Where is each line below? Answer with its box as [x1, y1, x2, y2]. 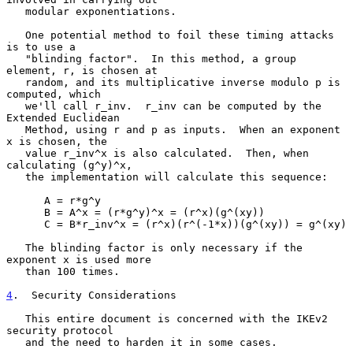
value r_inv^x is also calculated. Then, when [6, 147, 25, 159]
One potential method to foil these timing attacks [6, 28, 25, 41]
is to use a [6, 40, 76, 53]
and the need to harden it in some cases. [6, 336, 25, 348]
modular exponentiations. [6, 5, 25, 17]
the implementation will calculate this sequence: [6, 170, 25, 183]
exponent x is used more [6, 253, 151, 266]
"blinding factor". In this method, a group [6, 52, 25, 65]
